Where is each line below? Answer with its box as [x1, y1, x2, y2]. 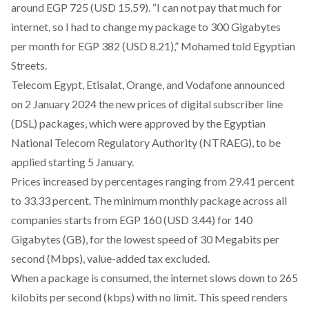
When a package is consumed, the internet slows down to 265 [11, 271, 298, 284]
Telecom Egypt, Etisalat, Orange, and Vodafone [11, 78, 234, 91]
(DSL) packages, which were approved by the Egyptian [11, 117, 266, 130]
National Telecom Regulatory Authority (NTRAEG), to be [11, 136, 281, 149]
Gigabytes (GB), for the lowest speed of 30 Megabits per [11, 232, 279, 246]
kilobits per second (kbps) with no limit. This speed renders [11, 290, 288, 303]
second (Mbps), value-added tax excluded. [11, 252, 210, 265]
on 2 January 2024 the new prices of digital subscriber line [11, 97, 283, 110]
